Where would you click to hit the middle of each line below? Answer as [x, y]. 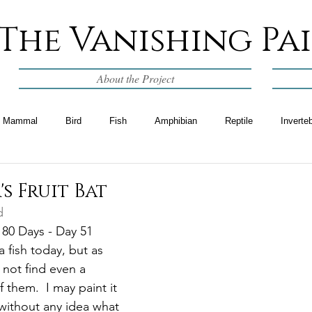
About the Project [135, 78]
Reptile [239, 121]
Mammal [20, 121]
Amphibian [176, 121]
